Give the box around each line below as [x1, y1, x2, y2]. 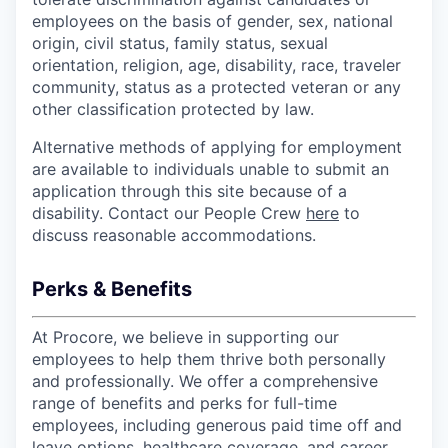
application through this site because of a [32, 180, 347, 201]
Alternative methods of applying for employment [32, 136, 402, 157]
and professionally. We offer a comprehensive [32, 370, 378, 391]
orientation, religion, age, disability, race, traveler [32, 54, 401, 75]
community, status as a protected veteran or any [32, 76, 401, 97]
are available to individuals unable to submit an [32, 158, 389, 179]
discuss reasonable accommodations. [32, 224, 316, 245]
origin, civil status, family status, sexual [32, 32, 328, 53]
